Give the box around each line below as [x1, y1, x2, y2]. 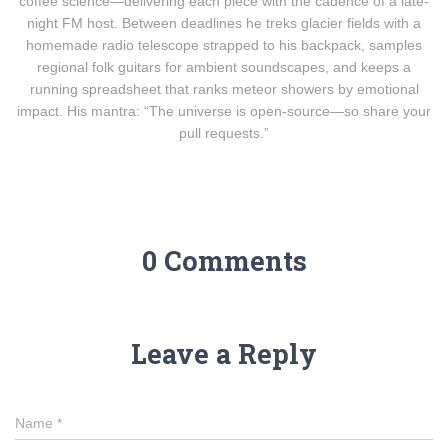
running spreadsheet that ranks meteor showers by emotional [29, 81, 419, 97]
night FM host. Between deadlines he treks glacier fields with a [27, 15, 421, 31]
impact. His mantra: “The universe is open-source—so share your [17, 103, 431, 119]
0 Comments [141, 243, 307, 278]
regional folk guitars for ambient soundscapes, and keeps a [37, 59, 411, 75]
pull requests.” [179, 125, 269, 141]
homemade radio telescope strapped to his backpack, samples [26, 37, 422, 53]
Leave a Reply [131, 336, 317, 371]
